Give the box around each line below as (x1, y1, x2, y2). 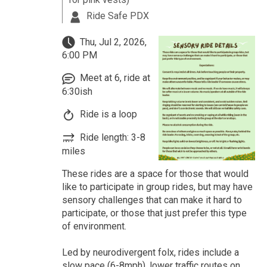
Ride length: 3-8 (77, 131, 145, 143)
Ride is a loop (77, 108, 137, 120)
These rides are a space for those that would (61, 167, 249, 179)
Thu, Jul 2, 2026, (77, 36, 147, 48)
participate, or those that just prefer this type (61, 207, 247, 219)
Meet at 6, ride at (77, 72, 150, 84)
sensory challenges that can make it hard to (61, 194, 242, 206)
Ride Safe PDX (83, 10, 149, 21)
